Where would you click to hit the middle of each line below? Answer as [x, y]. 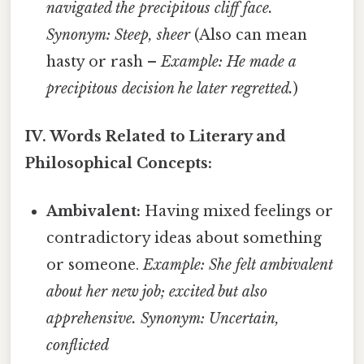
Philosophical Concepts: [119, 163]
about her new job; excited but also [157, 292]
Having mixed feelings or [237, 212]
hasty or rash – [104, 61]
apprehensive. [92, 319]
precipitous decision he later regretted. [170, 88]
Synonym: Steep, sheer [119, 35]
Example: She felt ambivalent [238, 265]
